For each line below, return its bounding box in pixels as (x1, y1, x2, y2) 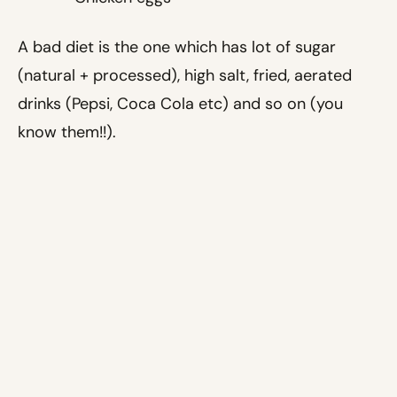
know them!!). (18, 121, 116, 144)
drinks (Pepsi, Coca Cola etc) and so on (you (18, 93, 343, 115)
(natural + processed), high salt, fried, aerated (18, 65, 352, 87)
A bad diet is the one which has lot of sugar (18, 36, 336, 58)
